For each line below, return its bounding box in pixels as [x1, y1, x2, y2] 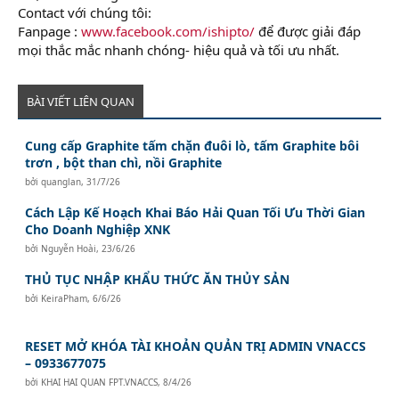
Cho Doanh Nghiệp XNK [25, 220, 171, 238]
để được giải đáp [255, 21, 361, 40]
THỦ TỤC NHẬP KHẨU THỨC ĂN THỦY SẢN [25, 270, 290, 288]
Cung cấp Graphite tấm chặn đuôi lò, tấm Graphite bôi [25, 136, 360, 154]
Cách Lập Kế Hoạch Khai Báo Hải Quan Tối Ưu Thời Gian [25, 203, 366, 221]
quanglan [41, 175, 82, 188]
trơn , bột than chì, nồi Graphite [25, 153, 223, 171]
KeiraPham [41, 291, 88, 305]
